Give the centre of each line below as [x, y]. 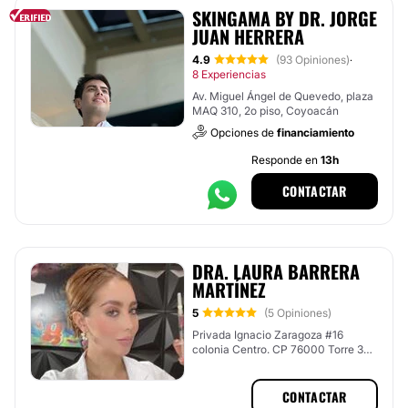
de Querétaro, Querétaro [254, 378]
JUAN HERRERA [248, 36]
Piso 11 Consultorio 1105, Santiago [278, 364]
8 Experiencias [229, 74]
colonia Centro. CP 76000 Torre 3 [278, 349]
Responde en [286, 160]
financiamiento [316, 133]
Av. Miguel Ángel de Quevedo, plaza [283, 96]
